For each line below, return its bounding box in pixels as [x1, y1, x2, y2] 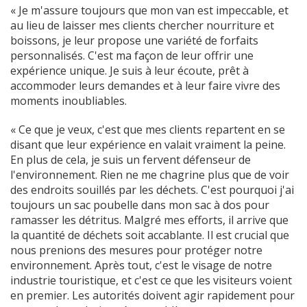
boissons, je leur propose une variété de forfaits [10, 32, 258, 48]
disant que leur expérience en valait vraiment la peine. [10, 136, 286, 152]
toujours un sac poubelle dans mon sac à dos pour [10, 197, 269, 212]
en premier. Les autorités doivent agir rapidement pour [10, 287, 295, 303]
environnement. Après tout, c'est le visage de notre [10, 257, 272, 273]
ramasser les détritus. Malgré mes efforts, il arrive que [10, 212, 288, 228]
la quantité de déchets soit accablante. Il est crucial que [10, 227, 289, 243]
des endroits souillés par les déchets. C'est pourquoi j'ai [10, 182, 294, 197]
